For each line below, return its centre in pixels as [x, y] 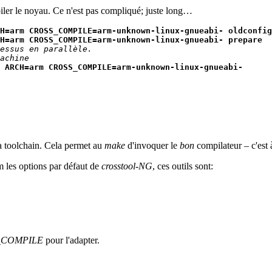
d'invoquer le [152, 145]
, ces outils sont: [183, 166]
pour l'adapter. [71, 240]
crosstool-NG [127, 166]
